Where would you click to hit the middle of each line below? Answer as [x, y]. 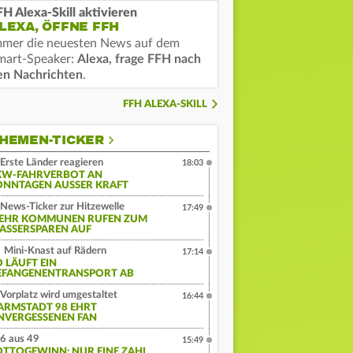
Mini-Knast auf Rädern [54, 251]
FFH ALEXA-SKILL [165, 105]
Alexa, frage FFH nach [139, 59]
